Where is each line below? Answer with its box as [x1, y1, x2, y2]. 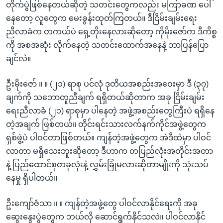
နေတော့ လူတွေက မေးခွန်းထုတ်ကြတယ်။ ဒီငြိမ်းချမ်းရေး [6, 13, 197, 22]
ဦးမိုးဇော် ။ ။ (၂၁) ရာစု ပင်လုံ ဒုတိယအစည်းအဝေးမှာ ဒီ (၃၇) [6, 79, 209, 88]
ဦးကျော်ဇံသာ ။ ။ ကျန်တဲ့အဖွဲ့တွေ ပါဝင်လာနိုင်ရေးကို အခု [6, 199, 198, 208]
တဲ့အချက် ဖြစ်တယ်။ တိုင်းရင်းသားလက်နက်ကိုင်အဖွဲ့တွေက [6, 119, 206, 128]
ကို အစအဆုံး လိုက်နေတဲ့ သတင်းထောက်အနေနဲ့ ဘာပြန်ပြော [6, 40, 209, 49]
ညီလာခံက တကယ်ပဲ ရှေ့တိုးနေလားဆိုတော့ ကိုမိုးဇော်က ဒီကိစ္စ [6, 27, 217, 36]
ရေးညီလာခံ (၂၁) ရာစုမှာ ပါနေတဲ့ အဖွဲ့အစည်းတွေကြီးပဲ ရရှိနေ [6, 106, 215, 115]
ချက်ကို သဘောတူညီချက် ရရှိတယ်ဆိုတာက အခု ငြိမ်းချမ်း [6, 93, 205, 102]
